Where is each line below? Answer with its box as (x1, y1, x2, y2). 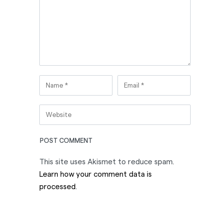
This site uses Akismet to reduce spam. (39, 158, 174, 166)
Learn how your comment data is (39, 171, 152, 179)
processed (39, 183, 76, 191)
